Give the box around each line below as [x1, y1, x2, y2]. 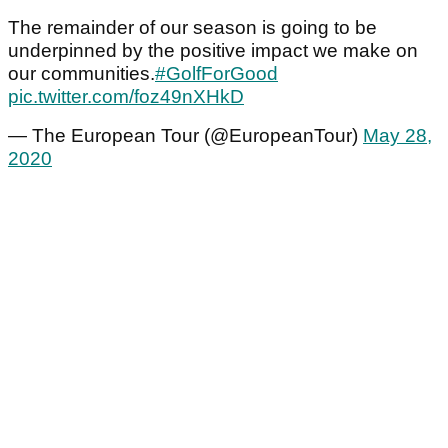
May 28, [363, 125, 432, 147]
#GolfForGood [155, 63, 278, 85]
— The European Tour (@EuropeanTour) [8, 125, 363, 147]
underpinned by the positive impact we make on [8, 40, 418, 62]
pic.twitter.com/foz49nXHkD [8, 86, 244, 108]
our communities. [8, 63, 155, 85]
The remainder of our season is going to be [8, 17, 377, 39]
